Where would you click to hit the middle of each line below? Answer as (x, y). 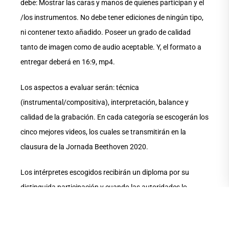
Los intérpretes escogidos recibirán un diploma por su (105, 173)
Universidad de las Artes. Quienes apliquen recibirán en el (110, 217)
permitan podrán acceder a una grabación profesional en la (114, 202)
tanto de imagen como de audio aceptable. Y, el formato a (111, 47)
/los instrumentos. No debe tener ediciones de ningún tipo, (112, 18)
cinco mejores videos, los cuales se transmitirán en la (103, 132)
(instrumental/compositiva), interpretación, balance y (105, 102)
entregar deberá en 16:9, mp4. (68, 62)
